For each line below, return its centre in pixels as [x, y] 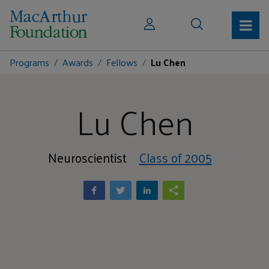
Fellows [122, 62]
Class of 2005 [175, 157]
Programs [29, 62]
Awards [78, 62]
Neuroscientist [87, 157]
